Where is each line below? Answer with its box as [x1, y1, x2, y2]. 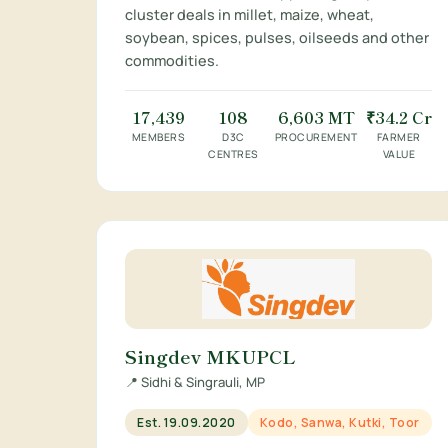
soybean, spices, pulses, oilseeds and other [125, 28, 429, 47]
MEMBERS [131, 130, 186, 144]
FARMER [376, 130, 421, 144]
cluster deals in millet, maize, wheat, [125, 5, 374, 24]
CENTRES [208, 147, 259, 161]
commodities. [125, 51, 219, 70]
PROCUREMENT [274, 130, 358, 144]
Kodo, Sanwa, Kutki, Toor [259, 414, 420, 431]
